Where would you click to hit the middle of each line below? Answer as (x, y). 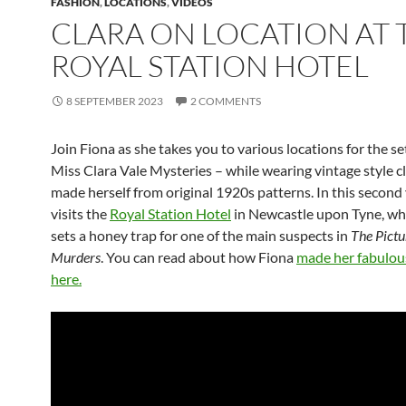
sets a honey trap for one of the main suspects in (201, 235)
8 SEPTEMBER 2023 (115, 101)
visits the (80, 213)
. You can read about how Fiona (198, 257)
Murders (76, 257)
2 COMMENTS (226, 101)
